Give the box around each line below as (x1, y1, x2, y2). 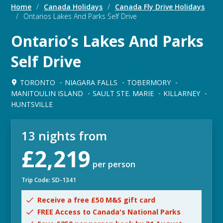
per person (91, 159, 136, 170)
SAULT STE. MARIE (93, 89, 154, 99)
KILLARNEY (163, 89, 201, 99)
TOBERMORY (127, 78, 171, 88)
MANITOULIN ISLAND (11, 89, 84, 99)
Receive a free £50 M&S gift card (37, 195, 156, 205)
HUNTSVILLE (11, 100, 53, 110)
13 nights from (21, 127, 108, 144)
